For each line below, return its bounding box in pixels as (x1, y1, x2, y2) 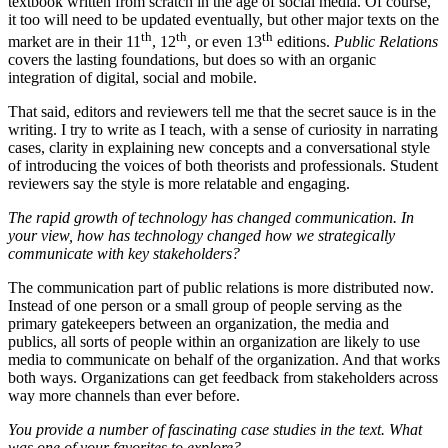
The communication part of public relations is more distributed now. (8, 279, 434, 297)
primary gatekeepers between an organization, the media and (8, 315, 389, 333)
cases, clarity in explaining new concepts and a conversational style (8, 139, 430, 157)
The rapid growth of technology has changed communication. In (8, 209, 414, 227)
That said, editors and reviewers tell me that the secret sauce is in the (8, 103, 436, 121)
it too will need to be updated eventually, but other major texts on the (8, 10, 439, 28)
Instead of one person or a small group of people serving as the (8, 297, 402, 315)
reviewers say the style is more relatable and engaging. (8, 175, 350, 193)
